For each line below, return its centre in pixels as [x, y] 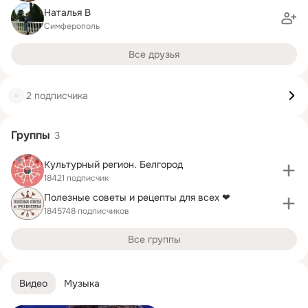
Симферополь [72, 26]
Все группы [154, 239]
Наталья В [67, 12]
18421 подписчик [76, 178]
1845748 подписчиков [87, 211]
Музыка [82, 283]
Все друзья [154, 54]
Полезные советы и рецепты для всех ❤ [137, 197]
